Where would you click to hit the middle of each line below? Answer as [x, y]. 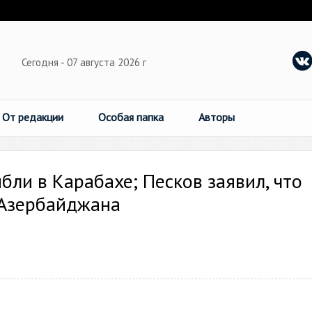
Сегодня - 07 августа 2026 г [85, 62]
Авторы [217, 117]
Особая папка [131, 117]
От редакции [33, 117]
